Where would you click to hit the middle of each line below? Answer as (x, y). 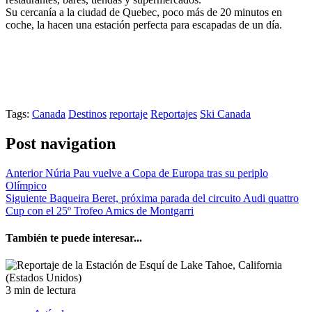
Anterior (24, 173)
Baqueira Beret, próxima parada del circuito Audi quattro (173, 198)
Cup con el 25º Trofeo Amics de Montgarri (100, 210)
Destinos (87, 114)
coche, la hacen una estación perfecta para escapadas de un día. (144, 24)
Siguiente (26, 198)
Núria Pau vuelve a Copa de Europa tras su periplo (155, 173)
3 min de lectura (41, 290)
